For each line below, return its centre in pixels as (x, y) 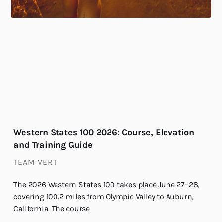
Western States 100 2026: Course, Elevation (104, 132)
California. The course (52, 208)
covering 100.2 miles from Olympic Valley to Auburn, (104, 196)
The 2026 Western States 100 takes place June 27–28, (107, 184)
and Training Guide (53, 144)
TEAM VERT (36, 162)
